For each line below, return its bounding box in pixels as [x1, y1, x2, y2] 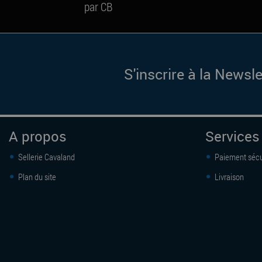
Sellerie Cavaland [16, 151, 75, 163]
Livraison [213, 171, 244, 183]
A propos [9, 127, 67, 146]
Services [205, 127, 260, 146]
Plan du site [16, 171, 56, 183]
